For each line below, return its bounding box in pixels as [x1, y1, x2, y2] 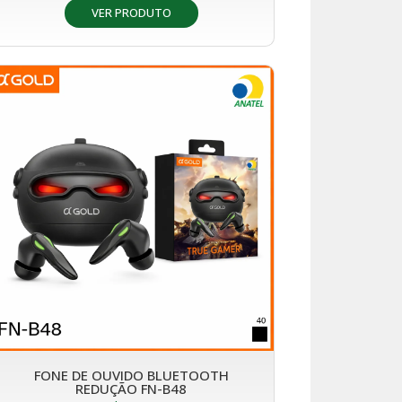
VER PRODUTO [91, 4, 171, 21]
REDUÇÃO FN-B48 [75, 379, 187, 398]
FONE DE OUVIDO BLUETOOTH [33, 365, 229, 384]
